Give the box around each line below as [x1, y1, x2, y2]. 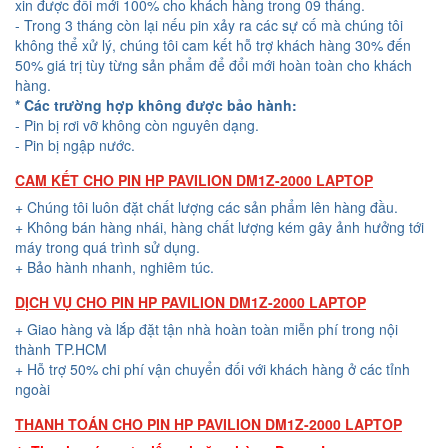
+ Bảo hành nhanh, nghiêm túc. [15, 257, 214, 278]
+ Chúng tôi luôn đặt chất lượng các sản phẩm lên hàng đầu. [15, 197, 398, 218]
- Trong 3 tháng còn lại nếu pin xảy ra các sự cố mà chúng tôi [15, 15, 403, 36]
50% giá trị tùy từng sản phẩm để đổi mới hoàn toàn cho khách [15, 55, 412, 76]
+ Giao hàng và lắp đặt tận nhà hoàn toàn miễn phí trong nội [15, 319, 398, 340]
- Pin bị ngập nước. [15, 135, 135, 156]
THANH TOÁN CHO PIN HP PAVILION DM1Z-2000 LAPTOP [15, 414, 402, 435]
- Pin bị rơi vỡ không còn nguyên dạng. [15, 115, 259, 136]
